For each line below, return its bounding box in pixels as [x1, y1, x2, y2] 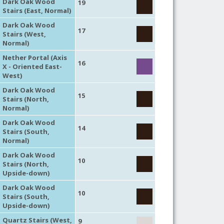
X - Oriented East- [2, 61, 62, 71]
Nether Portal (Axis [2, 52, 67, 62]
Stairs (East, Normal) [2, 5, 71, 15]
